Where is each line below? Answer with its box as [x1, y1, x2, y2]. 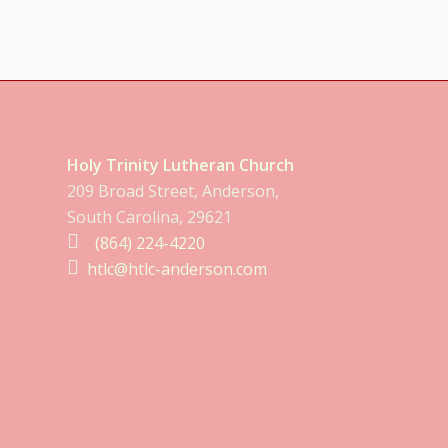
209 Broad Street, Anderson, [67, 180, 279, 203]
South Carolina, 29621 [67, 206, 232, 229]
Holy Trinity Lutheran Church [67, 154, 294, 177]
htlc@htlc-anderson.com [87, 258, 267, 281]
